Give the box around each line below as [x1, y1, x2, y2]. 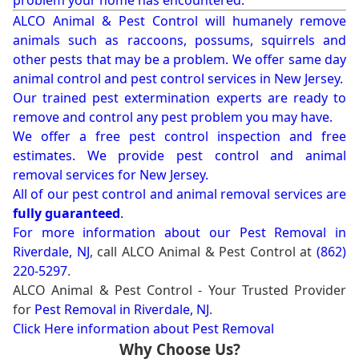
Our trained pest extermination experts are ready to [13, 89, 346, 107]
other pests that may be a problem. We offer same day [13, 50, 346, 69]
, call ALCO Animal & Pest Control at [89, 243, 317, 261]
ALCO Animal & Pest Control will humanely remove [13, 12, 346, 30]
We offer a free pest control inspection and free [13, 127, 346, 146]
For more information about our [13, 224, 240, 242]
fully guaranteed [13, 204, 120, 223]
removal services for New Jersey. [13, 166, 208, 184]
